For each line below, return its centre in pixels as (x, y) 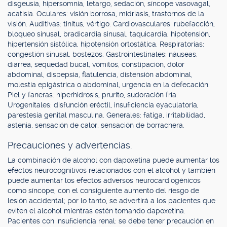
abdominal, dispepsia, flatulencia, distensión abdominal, (100, 74)
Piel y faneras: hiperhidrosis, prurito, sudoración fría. (93, 95)
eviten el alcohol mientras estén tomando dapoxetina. (97, 211)
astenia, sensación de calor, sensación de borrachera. (96, 125)
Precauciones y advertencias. (70, 145)
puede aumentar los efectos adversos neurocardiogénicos (104, 180)
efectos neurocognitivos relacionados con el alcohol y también (111, 170)
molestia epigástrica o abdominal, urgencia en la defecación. (109, 85)
